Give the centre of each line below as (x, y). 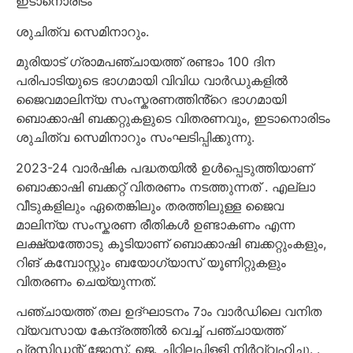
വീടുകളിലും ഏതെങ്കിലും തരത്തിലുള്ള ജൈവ (150, 205)
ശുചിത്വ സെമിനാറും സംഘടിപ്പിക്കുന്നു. (135, 137)
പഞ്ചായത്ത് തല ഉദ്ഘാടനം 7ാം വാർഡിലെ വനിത (169, 311)
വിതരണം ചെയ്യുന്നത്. (86, 281)
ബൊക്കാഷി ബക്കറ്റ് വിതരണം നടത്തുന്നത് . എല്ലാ (165, 186)
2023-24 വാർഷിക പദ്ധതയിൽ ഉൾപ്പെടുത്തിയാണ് (164, 167)
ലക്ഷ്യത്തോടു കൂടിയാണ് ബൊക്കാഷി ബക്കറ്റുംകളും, (171, 243)
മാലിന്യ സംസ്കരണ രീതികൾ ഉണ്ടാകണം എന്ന (155, 224)
